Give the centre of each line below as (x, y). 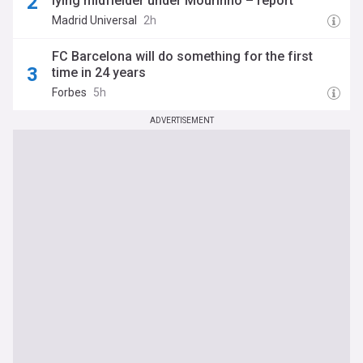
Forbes (69, 92)
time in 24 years (99, 73)
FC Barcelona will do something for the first (182, 56)
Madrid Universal (94, 20)
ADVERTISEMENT (181, 120)
